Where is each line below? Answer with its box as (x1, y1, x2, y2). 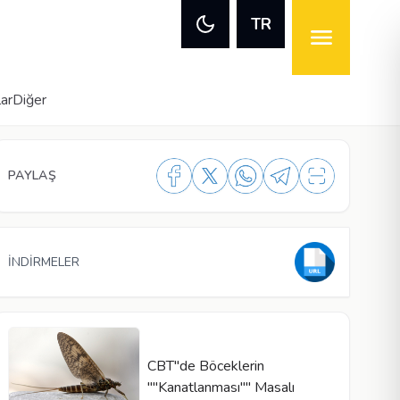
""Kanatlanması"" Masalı (146, 377, 295, 397)
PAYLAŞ (8, 167, 57, 184)
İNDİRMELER (8, 253, 79, 271)
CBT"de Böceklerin (146, 355, 264, 376)
